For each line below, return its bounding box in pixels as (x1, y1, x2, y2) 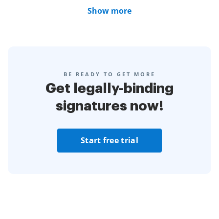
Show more (88, 5, 131, 16)
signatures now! (55, 99, 164, 113)
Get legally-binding (45, 82, 174, 95)
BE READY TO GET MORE (64, 70, 155, 78)
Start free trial (81, 135, 138, 146)
